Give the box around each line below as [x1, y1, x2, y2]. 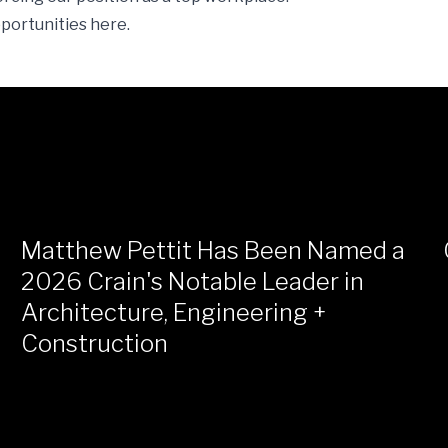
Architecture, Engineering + [21, 298, 328, 328]
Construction [21, 329, 169, 359]
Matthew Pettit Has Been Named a [21, 236, 406, 266]
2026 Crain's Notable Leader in [21, 267, 365, 297]
